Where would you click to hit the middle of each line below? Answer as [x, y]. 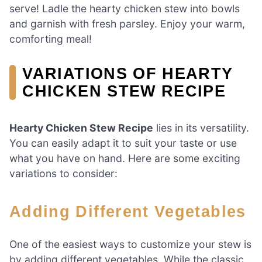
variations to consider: [63, 173]
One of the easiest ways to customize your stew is [130, 244]
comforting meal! [51, 39]
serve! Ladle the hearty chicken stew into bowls [125, 8]
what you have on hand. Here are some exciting [125, 158]
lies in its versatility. [201, 127]
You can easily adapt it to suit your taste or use [123, 143]
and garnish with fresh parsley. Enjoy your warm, [127, 23]
